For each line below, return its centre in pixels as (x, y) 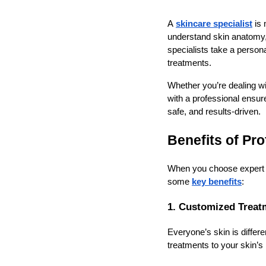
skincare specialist (214, 23)
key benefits (217, 181)
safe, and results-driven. (214, 111)
